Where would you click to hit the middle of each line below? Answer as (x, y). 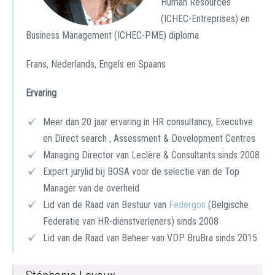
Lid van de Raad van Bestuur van (106, 205)
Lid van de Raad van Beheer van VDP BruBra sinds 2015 (150, 238)
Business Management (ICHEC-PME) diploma (112, 35)
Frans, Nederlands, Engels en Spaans (96, 64)
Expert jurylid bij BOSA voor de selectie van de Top (141, 172)
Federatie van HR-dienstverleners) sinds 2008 (131, 221)
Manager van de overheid (91, 188)
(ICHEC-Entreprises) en (205, 19)
